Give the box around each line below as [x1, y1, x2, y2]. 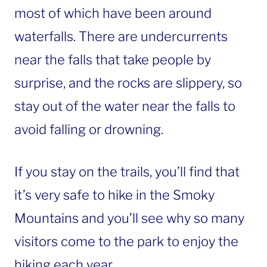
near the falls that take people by [14, 51, 211, 67]
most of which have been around [14, 5, 212, 21]
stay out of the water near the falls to [14, 98, 235, 114]
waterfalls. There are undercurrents [14, 28, 228, 44]
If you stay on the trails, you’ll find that [14, 163, 240, 179]
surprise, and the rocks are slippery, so [14, 74, 242, 91]
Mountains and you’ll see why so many [14, 210, 244, 226]
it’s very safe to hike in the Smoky [14, 187, 215, 203]
